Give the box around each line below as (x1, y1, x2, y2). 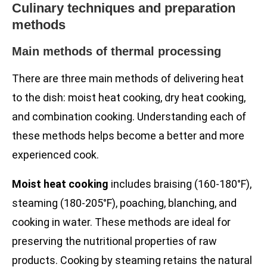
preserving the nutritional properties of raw (12, 235, 217, 248)
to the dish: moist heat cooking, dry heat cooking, (12, 91, 246, 104)
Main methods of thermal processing (12, 45, 221, 58)
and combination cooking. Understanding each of (12, 110, 246, 123)
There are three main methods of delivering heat (12, 72, 244, 85)
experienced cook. (12, 148, 99, 162)
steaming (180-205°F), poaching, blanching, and (12, 197, 237, 210)
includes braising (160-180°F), (108, 178, 252, 191)
